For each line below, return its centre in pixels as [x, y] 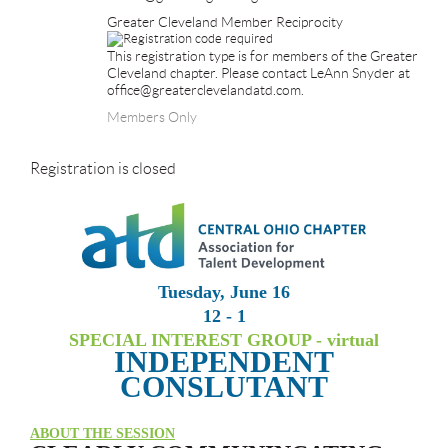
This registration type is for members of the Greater [262, 55]
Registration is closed [103, 168]
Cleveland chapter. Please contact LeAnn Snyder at [258, 72]
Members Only [152, 116]
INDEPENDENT [224, 361]
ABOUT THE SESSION [102, 433]
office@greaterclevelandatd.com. [205, 89]
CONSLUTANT [224, 386]
